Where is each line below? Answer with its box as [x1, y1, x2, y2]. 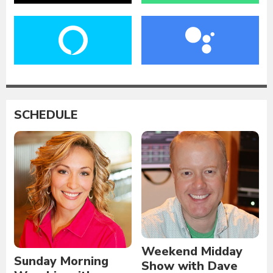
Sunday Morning [14, 253, 109, 270]
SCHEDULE [14, 107, 79, 124]
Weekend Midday [141, 243, 243, 260]
